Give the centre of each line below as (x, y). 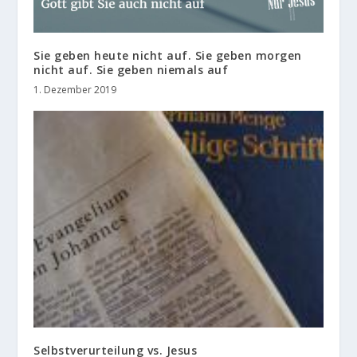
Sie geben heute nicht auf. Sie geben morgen (168, 55)
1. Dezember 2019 (75, 89)
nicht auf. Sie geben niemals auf (131, 69)
